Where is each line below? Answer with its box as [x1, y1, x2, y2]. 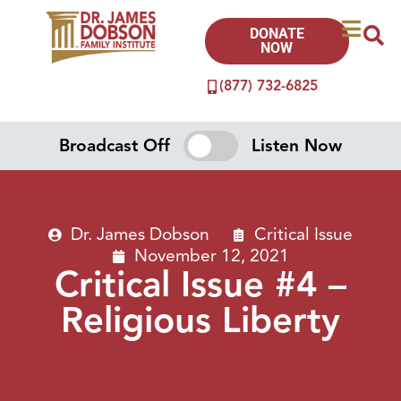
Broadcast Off [59, 134, 171, 157]
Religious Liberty [61, 297, 340, 343]
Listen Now [251, 134, 342, 157]
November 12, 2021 [134, 244, 289, 267]
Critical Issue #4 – [55, 261, 346, 307]
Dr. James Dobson [71, 223, 209, 245]
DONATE [249, 25, 304, 42]
